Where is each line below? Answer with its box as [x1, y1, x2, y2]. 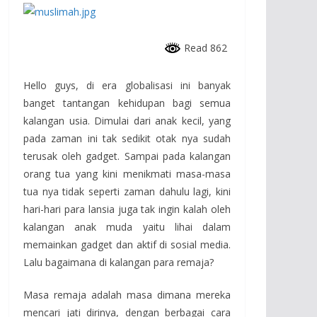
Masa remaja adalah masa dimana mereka [23, 287, 231, 301]
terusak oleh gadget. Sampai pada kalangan [23, 149, 231, 163]
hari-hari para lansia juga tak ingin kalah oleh [23, 202, 231, 216]
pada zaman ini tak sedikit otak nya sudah [23, 131, 231, 145]
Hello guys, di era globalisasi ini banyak [23, 78, 231, 92]
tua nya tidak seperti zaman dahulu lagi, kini [23, 184, 231, 198]
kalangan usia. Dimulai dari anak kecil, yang [23, 113, 231, 127]
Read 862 [181, 41, 227, 54]
